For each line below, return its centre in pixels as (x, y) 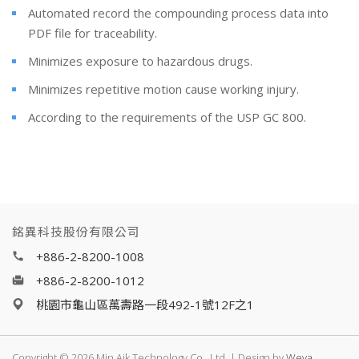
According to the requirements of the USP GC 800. (167, 117)
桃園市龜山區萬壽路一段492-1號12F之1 (145, 305)
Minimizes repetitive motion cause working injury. (163, 89)
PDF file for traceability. (93, 33)
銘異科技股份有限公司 (76, 232)
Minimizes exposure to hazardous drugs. (140, 61)
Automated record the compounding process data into (178, 13)
